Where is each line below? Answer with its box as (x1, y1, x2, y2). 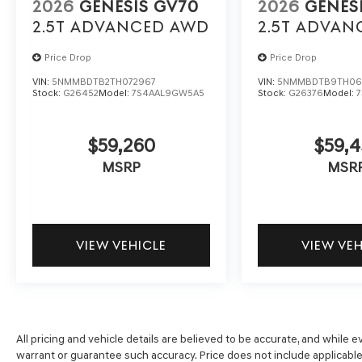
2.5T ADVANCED (32, 17, 165, 36)
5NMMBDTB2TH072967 (52, 75, 156, 87)
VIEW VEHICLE (76, 237, 167, 253)
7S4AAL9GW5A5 (132, 86, 204, 99)
